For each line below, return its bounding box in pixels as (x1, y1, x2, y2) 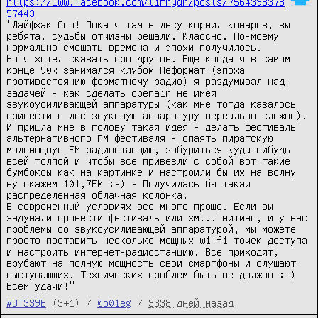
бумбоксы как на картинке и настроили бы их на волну (6, 166, 296, 178)
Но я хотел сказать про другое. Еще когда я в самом (6, 53, 290, 65)
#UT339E (6, 297, 46, 309)
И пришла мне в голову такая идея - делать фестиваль (6, 121, 296, 133)
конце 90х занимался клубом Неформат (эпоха (6, 64, 245, 76)
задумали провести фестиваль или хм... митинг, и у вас (6, 212, 307, 224)
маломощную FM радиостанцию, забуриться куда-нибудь (6, 143, 290, 155)
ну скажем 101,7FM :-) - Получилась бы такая (6, 177, 251, 190)
